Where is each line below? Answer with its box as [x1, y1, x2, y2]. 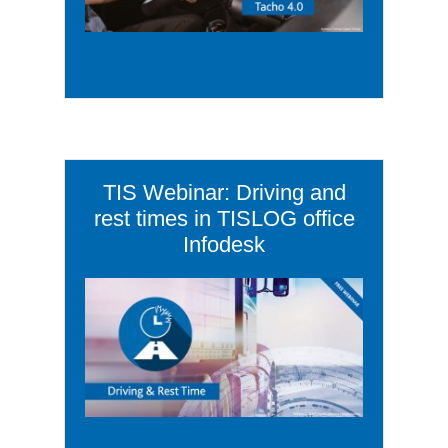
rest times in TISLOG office [93, 206, 355, 232]
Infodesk [183, 232, 265, 258]
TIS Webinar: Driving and [102, 180, 346, 206]
